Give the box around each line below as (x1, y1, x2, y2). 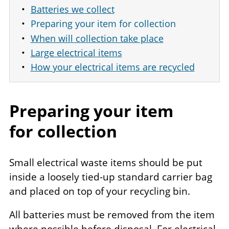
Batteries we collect (30, 3, 114, 16)
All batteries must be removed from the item (9, 208, 215, 222)
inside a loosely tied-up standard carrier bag (9, 170, 212, 184)
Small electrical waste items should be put (9, 156, 202, 170)
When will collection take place (30, 32, 164, 44)
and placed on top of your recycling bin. (9, 185, 190, 198)
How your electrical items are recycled (30, 61, 195, 74)
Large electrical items (30, 47, 122, 59)
